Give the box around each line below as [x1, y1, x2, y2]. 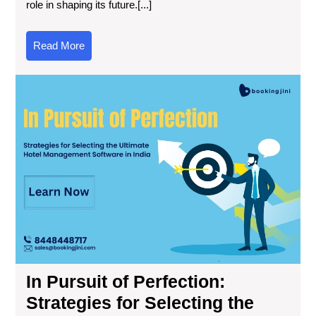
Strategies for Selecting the [26, 292, 254, 312]
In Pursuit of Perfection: [26, 271, 225, 291]
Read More [33, 39, 85, 52]
